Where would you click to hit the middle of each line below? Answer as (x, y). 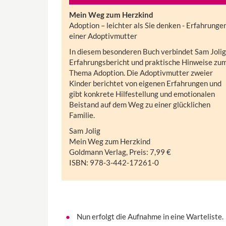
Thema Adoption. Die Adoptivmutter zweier (141, 73)
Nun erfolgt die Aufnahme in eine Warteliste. (150, 217)
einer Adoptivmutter (103, 36)
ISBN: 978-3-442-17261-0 (114, 163)
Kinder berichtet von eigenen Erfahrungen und (145, 83)
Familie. (82, 115)
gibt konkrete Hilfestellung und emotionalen (142, 94)
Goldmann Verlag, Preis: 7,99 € (120, 152)
